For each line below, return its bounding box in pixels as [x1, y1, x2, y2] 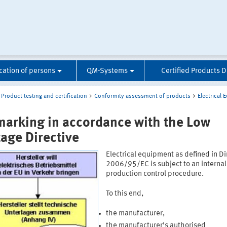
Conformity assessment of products [94, 93, 191, 100]
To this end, [105, 190, 143, 198]
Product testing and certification [1, 93, 87, 100]
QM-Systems [86, 67, 128, 75]
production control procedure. [105, 170, 204, 178]
